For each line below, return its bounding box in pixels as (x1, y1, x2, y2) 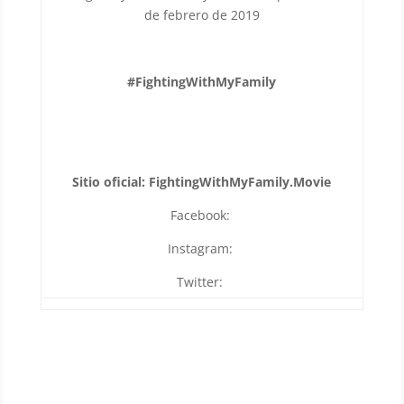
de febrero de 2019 (143, 5, 260, 23)
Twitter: (177, 272, 227, 290)
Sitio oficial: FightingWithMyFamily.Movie (72, 172, 332, 190)
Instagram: (167, 239, 236, 257)
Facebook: (170, 206, 234, 224)
